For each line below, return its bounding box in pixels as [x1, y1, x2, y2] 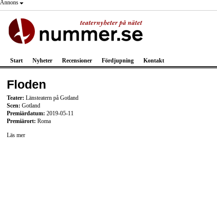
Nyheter [32, 57, 52, 64]
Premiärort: [7, 117, 36, 124]
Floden [7, 78, 46, 91]
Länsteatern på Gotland [24, 94, 78, 101]
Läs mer [7, 132, 25, 139]
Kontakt [143, 57, 164, 64]
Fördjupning [102, 57, 134, 64]
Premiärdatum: [7, 109, 45, 117]
